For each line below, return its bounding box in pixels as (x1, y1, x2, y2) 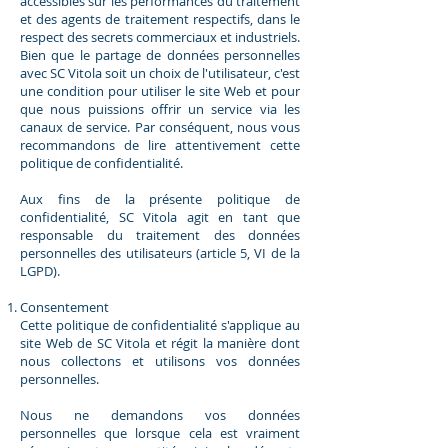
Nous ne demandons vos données (20, 405, 300, 424)
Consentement (20, 297, 109, 316)
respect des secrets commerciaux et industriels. (20, 27, 300, 46)
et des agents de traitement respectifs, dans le (20, 9, 300, 28)
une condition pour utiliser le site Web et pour (20, 81, 300, 100)
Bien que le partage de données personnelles (20, 45, 300, 64)
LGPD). (20, 261, 60, 280)
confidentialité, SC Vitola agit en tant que (20, 207, 300, 226)
